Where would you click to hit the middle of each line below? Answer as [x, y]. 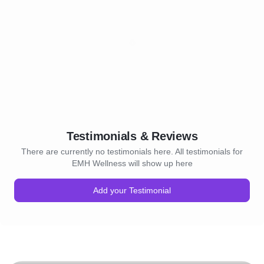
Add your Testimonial [132, 190]
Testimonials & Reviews [132, 136]
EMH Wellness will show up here [132, 163]
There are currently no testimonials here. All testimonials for [132, 151]
